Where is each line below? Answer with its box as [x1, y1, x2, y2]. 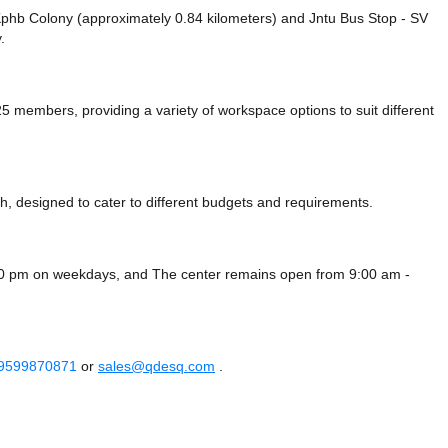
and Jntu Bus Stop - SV [281, 9, 428, 28]
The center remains [152, 265, 280, 284]
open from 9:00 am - [280, 265, 410, 284]
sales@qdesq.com [98, 357, 215, 376]
